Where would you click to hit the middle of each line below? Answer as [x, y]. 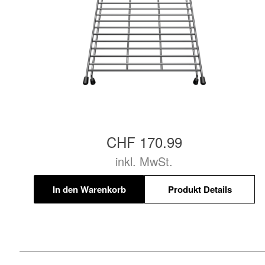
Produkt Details [200, 189]
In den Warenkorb [89, 189]
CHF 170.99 [144, 142]
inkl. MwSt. [144, 161]
